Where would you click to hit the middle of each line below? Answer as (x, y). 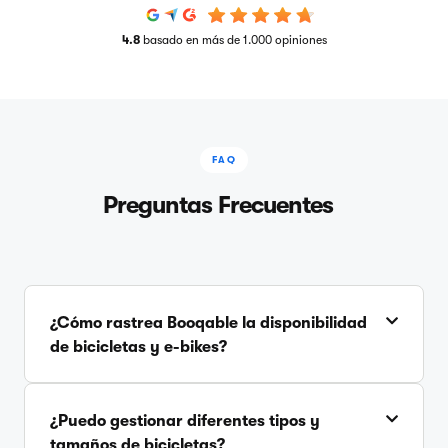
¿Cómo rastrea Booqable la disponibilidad (208, 322)
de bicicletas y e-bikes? (138, 346)
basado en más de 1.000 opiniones (234, 40)
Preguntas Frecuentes (218, 204)
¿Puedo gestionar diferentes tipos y (185, 420)
